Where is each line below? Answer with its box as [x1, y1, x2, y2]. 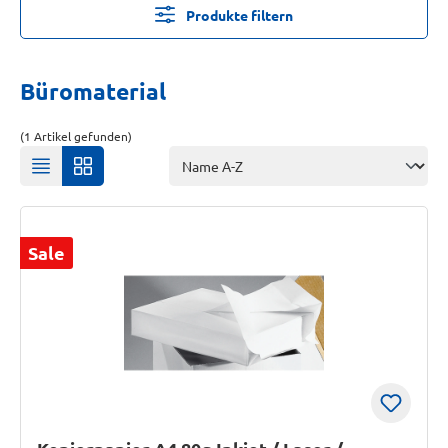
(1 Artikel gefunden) [20, 128, 132, 144]
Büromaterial [20, 77, 166, 106]
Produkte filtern [185, 6, 293, 24]
